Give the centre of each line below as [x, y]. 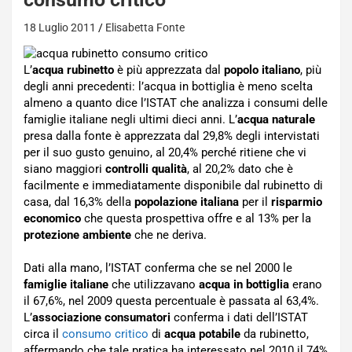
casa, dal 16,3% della [79, 202]
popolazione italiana [187, 202]
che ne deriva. [169, 235]
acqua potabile [202, 334]
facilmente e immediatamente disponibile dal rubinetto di [173, 185]
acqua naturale [276, 119]
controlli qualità [146, 169]
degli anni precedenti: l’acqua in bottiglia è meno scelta [168, 86]
